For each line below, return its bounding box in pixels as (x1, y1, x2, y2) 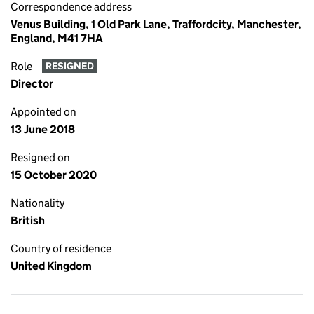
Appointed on (11, 105, 76, 118)
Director (11, 77, 53, 90)
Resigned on (11, 151, 70, 164)
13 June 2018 (11, 123, 75, 136)
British (11, 214, 45, 227)
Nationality (11, 196, 64, 210)
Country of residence (11, 242, 111, 255)
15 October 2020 (11, 168, 97, 182)
